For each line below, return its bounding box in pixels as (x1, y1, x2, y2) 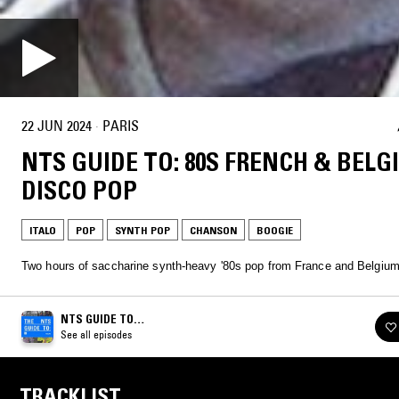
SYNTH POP (115, 223, 170, 237)
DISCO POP (21, 175, 137, 206)
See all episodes (61, 327, 132, 341)
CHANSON (190, 223, 237, 237)
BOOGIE (256, 223, 293, 237)
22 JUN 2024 (21, 117, 92, 135)
